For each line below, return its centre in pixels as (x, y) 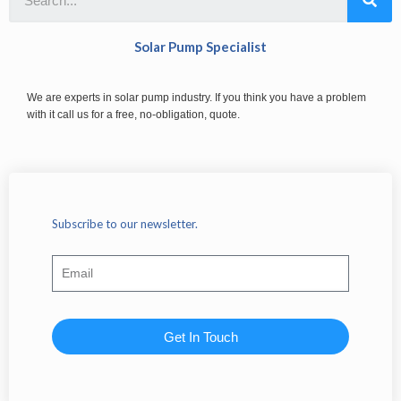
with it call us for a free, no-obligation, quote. (133, 115)
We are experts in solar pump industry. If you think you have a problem (196, 98)
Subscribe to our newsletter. (125, 224)
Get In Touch (200, 337)
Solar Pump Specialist (200, 47)
